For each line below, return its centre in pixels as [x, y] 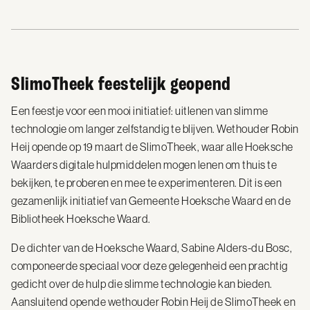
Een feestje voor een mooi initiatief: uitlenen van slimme [140, 111]
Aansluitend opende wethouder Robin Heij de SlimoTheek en [153, 302]
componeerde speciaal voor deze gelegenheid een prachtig [149, 266]
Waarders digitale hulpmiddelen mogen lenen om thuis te [144, 165]
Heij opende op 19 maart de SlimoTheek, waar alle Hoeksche [152, 147]
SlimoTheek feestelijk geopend [121, 84]
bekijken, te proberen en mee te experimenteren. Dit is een [146, 183]
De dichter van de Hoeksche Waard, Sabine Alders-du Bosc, [152, 248]
